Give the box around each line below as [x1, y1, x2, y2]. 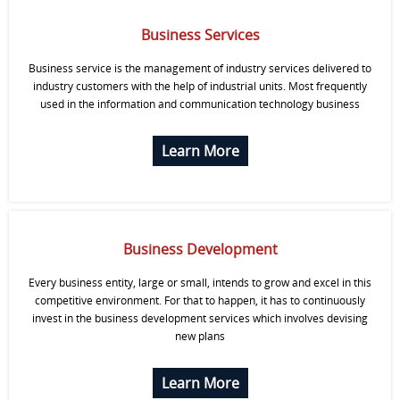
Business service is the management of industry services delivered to [29, 61, 371, 76]
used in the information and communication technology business [40, 96, 360, 112]
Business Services [140, 25, 260, 45]
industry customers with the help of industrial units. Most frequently [33, 79, 367, 94]
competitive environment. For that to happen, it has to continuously [35, 293, 365, 308]
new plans [175, 329, 225, 344]
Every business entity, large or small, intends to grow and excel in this [29, 275, 371, 290]
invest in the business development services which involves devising [32, 311, 368, 326]
